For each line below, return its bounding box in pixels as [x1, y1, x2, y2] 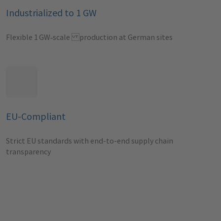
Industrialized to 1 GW [6, 6, 97, 19]
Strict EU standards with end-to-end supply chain [6, 135, 173, 146]
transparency [6, 146, 51, 156]
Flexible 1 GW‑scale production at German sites [6, 32, 173, 42]
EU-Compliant [6, 110, 66, 122]
